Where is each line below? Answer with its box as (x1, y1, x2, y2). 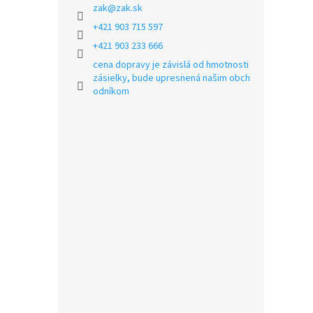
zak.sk (116, 1, 143, 15)
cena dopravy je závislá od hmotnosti (93, 58, 249, 72)
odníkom (93, 85, 129, 99)
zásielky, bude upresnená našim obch (93, 71, 250, 85)
